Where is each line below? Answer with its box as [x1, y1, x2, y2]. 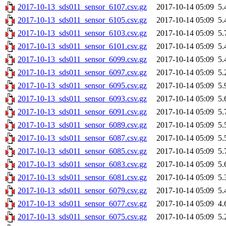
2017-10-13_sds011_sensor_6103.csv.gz [18, 29, 147, 38]
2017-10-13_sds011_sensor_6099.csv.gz [18, 55, 147, 64]
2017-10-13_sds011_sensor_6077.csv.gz [18, 199, 147, 208]
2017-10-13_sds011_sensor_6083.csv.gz [18, 160, 147, 169]
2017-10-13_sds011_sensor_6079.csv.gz [18, 186, 147, 195]
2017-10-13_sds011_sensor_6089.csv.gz [18, 121, 147, 130]
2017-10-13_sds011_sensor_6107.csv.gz [18, 3, 147, 12]
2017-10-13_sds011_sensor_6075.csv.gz [18, 212, 147, 221]
